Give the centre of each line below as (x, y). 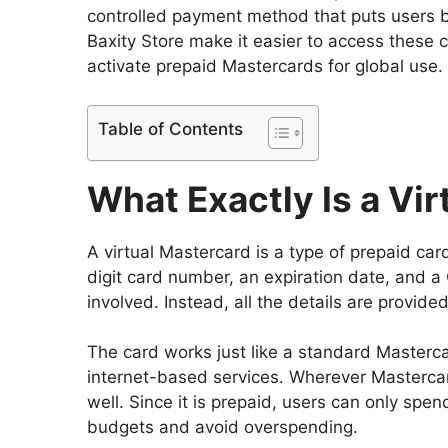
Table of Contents (170, 129)
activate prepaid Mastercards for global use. (265, 66)
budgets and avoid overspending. (222, 427)
